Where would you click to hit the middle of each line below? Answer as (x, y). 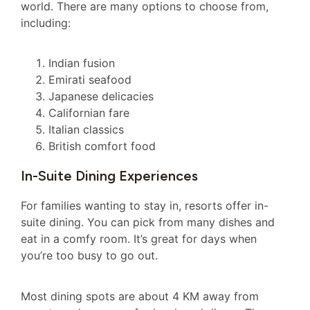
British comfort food (102, 146)
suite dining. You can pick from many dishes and (148, 222)
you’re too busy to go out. (89, 256)
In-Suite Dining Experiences (109, 176)
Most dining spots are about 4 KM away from (140, 296)
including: (46, 22)
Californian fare (89, 113)
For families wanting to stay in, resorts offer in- (145, 206)
